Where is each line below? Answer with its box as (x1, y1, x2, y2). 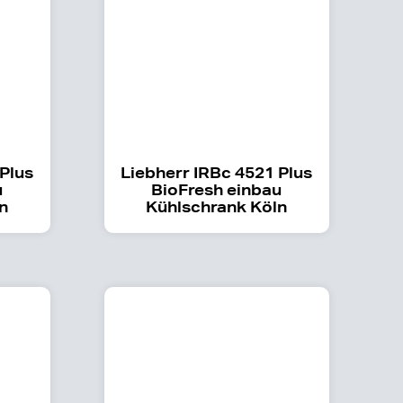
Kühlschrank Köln (146, 196, 288, 216)
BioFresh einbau (151, 179, 282, 199)
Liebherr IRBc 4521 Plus (121, 162, 313, 182)
